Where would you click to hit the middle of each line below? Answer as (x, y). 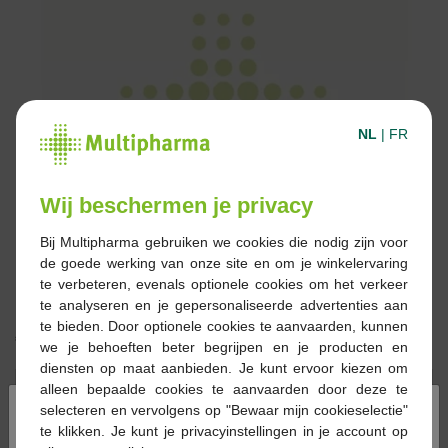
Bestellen (134, 387)
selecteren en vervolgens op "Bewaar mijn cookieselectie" (224, 409)
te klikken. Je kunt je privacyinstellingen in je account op (224, 430)
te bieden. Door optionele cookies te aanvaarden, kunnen (224, 325)
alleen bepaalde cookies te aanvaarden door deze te (224, 388)
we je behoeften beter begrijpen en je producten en (224, 346)
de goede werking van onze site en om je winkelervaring (224, 262)
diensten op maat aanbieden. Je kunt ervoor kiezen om (224, 367)
